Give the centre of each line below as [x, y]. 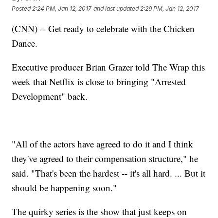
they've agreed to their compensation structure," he [105, 159]
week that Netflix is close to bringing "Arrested [99, 82]
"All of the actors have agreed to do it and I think [103, 144]
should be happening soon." [64, 188]
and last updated [116, 8]
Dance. [25, 43]
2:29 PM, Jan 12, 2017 [170, 8]
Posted [22, 8]
